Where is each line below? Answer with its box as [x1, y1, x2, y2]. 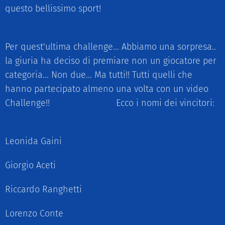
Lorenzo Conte [5, 208, 66, 219]
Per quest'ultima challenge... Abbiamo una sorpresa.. [5, 41, 216, 52]
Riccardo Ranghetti [5, 184, 84, 195]
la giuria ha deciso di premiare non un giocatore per [5, 55, 216, 66]
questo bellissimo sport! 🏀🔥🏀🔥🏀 [5, 3, 159, 14]
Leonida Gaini [5, 136, 64, 147]
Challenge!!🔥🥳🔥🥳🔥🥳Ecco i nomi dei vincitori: [5, 97, 214, 108]
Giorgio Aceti [5, 160, 58, 171]
